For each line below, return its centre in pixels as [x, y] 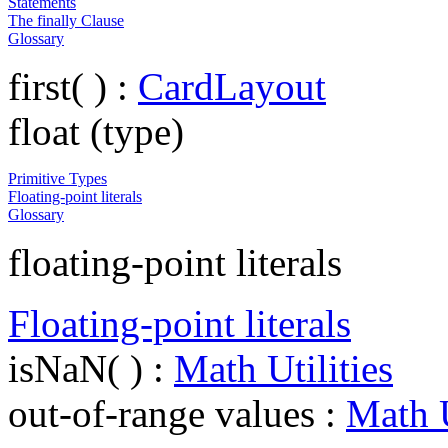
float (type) [96, 131]
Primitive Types [57, 178]
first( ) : [73, 86]
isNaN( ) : [91, 368]
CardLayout [232, 86]
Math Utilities [283, 368]
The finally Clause [66, 20]
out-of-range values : [177, 413]
